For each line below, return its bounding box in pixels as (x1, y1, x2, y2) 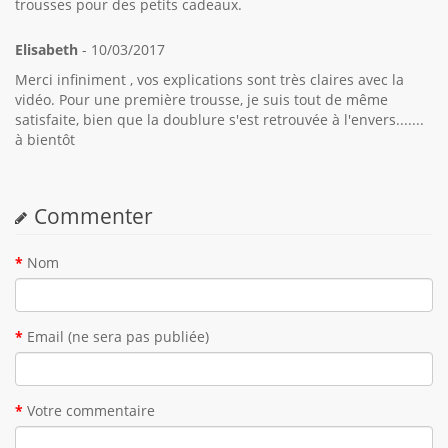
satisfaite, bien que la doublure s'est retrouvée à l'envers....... (15, 109, 424, 129)
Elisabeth (15, 39, 78, 59)
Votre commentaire (27, 400, 155, 420)
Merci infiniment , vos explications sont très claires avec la (15, 69, 404, 89)
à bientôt (15, 129, 75, 149)
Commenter (34, 201, 153, 230)
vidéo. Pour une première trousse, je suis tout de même (15, 89, 388, 109)
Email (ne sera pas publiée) (27, 326, 209, 346)
